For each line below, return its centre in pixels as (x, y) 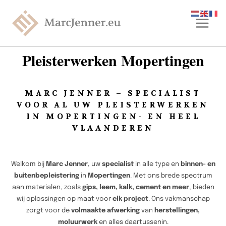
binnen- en (198, 164)
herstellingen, (177, 211)
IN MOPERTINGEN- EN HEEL (113, 117)
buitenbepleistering (46, 176)
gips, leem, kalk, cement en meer (135, 187)
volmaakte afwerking (105, 211)
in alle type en (157, 164)
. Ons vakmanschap (179, 199)
